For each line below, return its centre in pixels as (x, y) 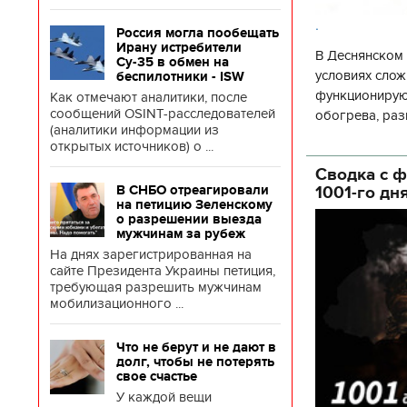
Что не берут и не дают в (196, 347)
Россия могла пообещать (198, 33)
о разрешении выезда (189, 219)
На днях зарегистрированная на (151, 254)
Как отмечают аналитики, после (149, 97)
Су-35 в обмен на (173, 62)
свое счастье (157, 376)
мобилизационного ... (117, 303)
